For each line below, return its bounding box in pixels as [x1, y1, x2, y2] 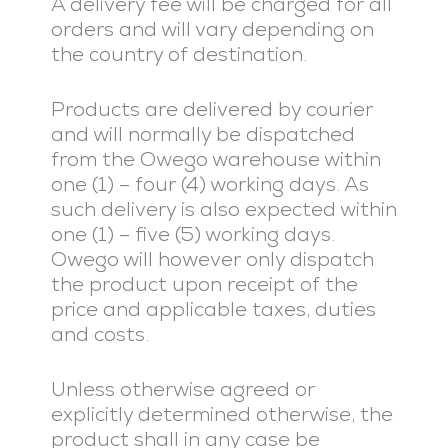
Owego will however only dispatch [50, 246, 374, 272]
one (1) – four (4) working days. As [50, 171, 369, 197]
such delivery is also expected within [50, 196, 397, 222]
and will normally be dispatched [50, 121, 355, 147]
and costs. [50, 321, 154, 347]
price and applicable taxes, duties [50, 296, 376, 322]
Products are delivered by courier [50, 96, 373, 122]
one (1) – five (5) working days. [50, 221, 335, 247]
